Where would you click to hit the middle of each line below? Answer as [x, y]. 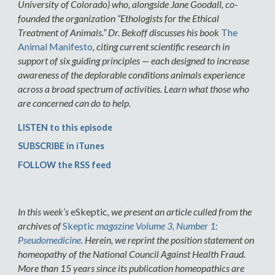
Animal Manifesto [55, 46]
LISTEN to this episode [65, 128]
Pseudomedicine [49, 239]
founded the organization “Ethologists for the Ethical [118, 18]
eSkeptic [89, 211]
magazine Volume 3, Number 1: [156, 225]
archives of [40, 225]
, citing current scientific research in [161, 46]
